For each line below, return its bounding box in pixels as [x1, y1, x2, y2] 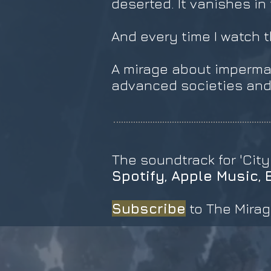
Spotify [112, 168, 165, 184]
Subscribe [112, 200, 186, 217]
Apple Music [171, 168, 258, 184]
